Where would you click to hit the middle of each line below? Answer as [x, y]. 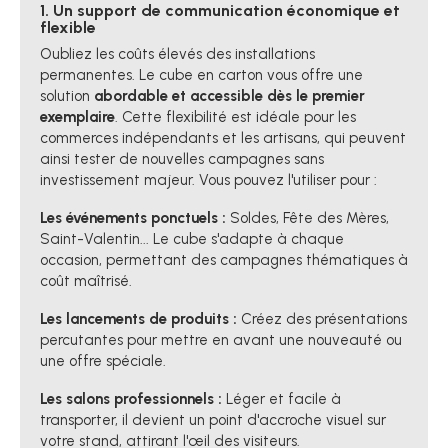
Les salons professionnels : [131, 399]
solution [67, 96]
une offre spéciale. [103, 361]
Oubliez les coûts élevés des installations [177, 54]
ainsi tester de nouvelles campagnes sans [182, 159]
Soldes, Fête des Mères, [307, 218]
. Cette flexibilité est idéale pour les [235, 117]
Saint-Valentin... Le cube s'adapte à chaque [192, 239]
